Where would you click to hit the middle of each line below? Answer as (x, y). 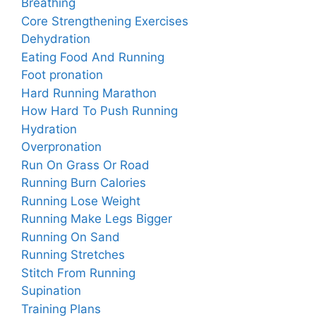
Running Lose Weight (81, 201)
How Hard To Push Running (99, 111)
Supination (51, 291)
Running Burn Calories (84, 183)
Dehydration (56, 39)
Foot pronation (62, 75)
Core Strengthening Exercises (105, 21)
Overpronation (61, 147)
